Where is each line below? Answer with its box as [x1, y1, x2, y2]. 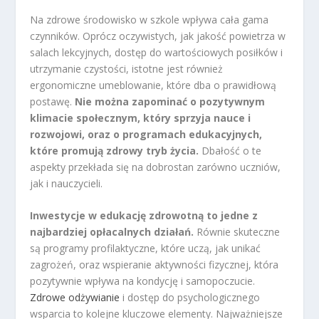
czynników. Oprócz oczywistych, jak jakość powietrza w [30, 28, 286, 43]
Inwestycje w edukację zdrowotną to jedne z [30, 209, 258, 223]
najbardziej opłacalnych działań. [30, 225, 194, 239]
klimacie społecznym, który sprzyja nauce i [30, 110, 251, 125]
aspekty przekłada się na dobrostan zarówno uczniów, [30, 159, 281, 174]
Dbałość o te [199, 143, 262, 157]
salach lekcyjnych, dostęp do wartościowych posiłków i [30, 45, 283, 59]
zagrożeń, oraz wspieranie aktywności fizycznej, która [30, 258, 279, 272]
